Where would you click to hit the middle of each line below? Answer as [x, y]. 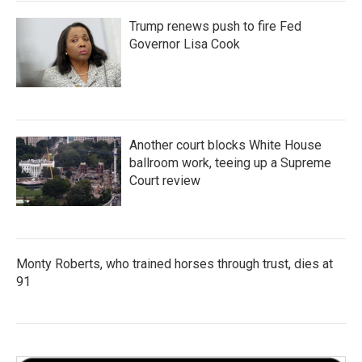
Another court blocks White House [225, 145]
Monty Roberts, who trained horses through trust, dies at [175, 264]
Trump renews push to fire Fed [215, 26]
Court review [165, 181]
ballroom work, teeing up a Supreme [230, 163]
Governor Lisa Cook [185, 44]
